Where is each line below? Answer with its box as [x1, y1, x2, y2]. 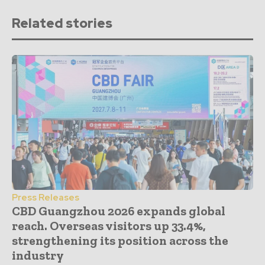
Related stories [12, 14, 112, 32]
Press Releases [12, 192, 79, 204]
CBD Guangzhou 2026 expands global [12, 203, 225, 219]
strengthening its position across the [12, 233, 228, 248]
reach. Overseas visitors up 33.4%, [12, 218, 206, 234]
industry [12, 248, 64, 263]
